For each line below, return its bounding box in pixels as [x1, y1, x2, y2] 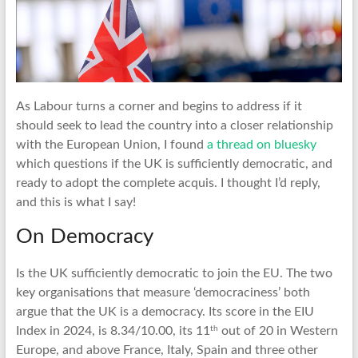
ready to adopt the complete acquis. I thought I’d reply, [15, 177, 320, 190]
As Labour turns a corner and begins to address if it [15, 100, 302, 113]
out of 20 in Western [217, 324, 338, 338]
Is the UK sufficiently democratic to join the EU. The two [15, 267, 332, 280]
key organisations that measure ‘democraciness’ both [15, 286, 310, 300]
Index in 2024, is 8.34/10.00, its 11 [15, 324, 210, 338]
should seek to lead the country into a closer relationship [15, 119, 333, 133]
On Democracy [15, 226, 153, 248]
